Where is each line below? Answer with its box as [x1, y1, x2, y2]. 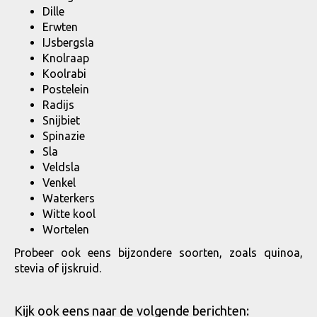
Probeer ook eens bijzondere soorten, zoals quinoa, [14, 246, 303, 259]
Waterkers [42, 192, 95, 204]
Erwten [42, 21, 78, 33]
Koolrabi [42, 67, 86, 80]
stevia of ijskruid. [14, 262, 101, 275]
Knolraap [42, 52, 89, 64]
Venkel [42, 176, 76, 189]
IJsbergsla [42, 36, 94, 49]
